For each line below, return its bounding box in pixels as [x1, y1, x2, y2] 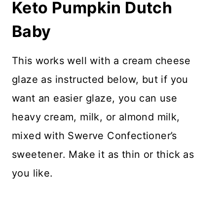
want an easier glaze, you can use [12, 92, 178, 104]
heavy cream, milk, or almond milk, [12, 110, 180, 123]
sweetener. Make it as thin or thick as [12, 148, 194, 160]
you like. [12, 167, 53, 179]
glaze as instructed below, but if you [12, 73, 188, 85]
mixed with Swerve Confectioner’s [12, 129, 177, 142]
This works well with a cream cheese [12, 54, 190, 67]
